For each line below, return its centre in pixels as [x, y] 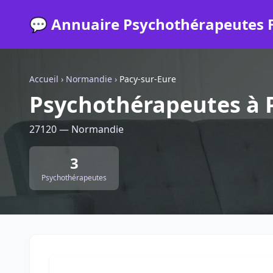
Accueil [44, 79]
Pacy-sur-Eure [148, 79]
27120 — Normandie [76, 129]
